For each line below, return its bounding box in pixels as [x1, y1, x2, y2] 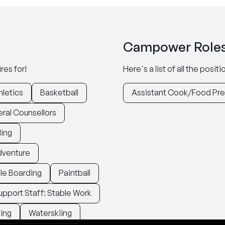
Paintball [59, 168, 90, 178]
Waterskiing [29, 208, 72, 218]
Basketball [40, 87, 78, 97]
